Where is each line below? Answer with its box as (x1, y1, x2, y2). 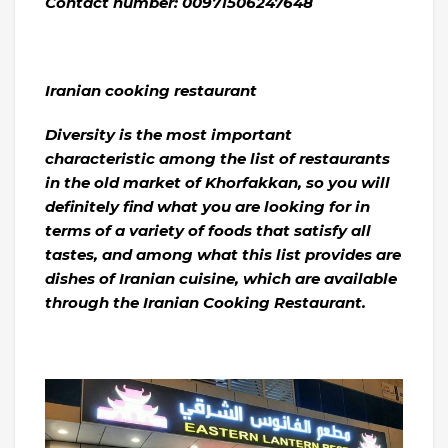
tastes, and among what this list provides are (45, 245, 401, 265)
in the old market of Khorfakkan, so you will (45, 173, 390, 193)
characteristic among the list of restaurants (45, 149, 390, 169)
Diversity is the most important (45, 125, 292, 145)
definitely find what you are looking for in (45, 197, 370, 217)
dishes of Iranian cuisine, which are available (45, 269, 397, 289)
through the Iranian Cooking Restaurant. (45, 293, 366, 313)
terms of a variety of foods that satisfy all (45, 221, 371, 241)
